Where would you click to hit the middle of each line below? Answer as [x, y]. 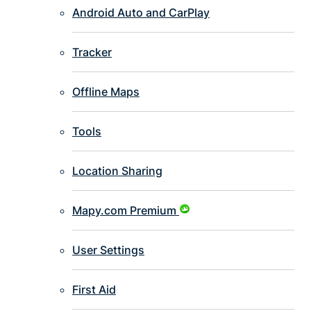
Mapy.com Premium [124, 211]
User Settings [108, 250]
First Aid [94, 290]
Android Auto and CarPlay [141, 13]
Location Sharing [117, 171]
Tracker [92, 52]
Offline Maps [106, 92]
